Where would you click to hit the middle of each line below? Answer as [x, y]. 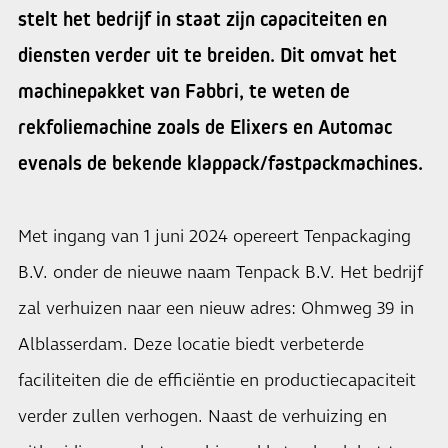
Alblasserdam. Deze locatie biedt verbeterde [191, 345]
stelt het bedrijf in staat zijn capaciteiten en [202, 19]
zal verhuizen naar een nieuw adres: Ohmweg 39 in [216, 309]
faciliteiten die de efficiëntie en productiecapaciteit [217, 381]
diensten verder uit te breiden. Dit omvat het [207, 55]
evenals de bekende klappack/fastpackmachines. [220, 163]
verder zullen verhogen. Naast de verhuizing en [202, 417]
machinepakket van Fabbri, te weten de [184, 91]
